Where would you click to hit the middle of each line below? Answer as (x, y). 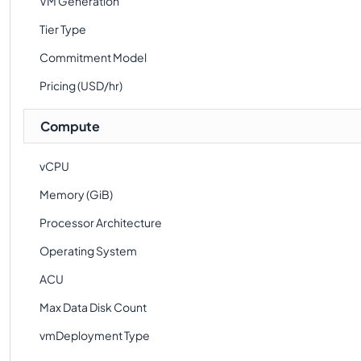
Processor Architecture (101, 222)
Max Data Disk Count (93, 307)
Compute (70, 126)
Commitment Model (93, 57)
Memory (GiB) (76, 194)
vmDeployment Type (95, 335)
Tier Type (63, 29)
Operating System (88, 251)
